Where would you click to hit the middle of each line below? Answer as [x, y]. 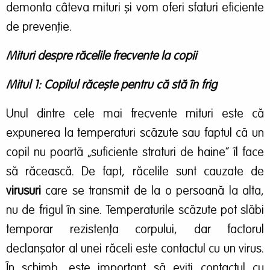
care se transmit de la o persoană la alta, [152, 191]
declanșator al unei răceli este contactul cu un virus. [135, 249]
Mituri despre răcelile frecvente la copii [101, 56]
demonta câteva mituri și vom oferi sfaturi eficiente [135, 8]
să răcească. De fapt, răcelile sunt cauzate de [135, 172]
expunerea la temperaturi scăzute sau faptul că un [135, 133]
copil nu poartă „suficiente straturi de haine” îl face [135, 153]
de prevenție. [39, 27]
